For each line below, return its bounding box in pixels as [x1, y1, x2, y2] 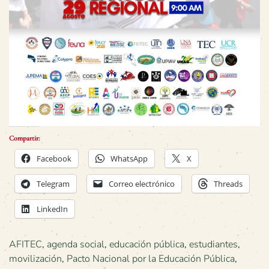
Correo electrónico [109, 178, 175, 190]
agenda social [47, 238, 104, 252]
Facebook [37, 153, 71, 165]
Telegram [37, 178, 70, 190]
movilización [9, 252, 62, 266]
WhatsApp [110, 153, 148, 165]
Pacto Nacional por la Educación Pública [67, 252, 235, 266]
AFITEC [9, 238, 42, 252]
